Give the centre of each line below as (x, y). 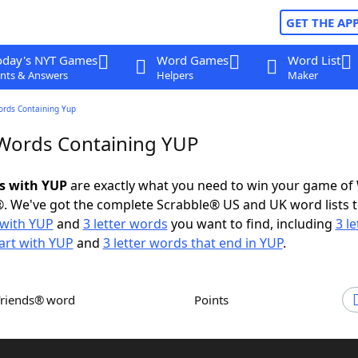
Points (215, 300)
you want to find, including (251, 224)
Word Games (192, 60)
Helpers (175, 75)
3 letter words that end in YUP (193, 243)
